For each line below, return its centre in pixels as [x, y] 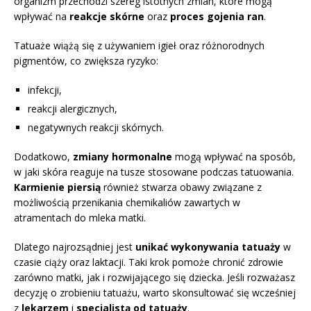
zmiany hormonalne [123, 157]
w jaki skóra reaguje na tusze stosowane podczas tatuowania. [154, 172]
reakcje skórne [107, 17]
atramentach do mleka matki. [80, 218]
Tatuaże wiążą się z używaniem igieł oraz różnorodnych [139, 46]
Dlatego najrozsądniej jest [75, 247]
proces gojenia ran [217, 17]
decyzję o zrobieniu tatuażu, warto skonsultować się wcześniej [155, 293]
